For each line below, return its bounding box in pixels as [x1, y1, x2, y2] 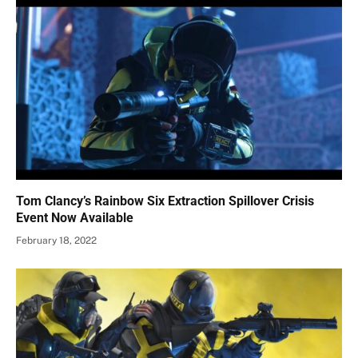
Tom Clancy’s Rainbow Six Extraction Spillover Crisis [16, 193, 314, 209]
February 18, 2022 [16, 235, 97, 247]
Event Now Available [16, 210, 133, 226]
